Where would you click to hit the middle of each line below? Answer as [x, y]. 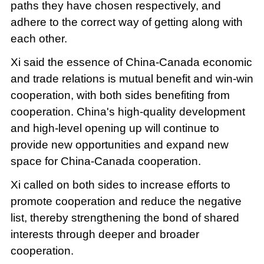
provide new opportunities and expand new [119, 145]
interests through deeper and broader [105, 235]
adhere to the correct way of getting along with [126, 22]
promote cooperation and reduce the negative [126, 202]
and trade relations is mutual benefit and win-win [132, 79]
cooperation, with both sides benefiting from [120, 95]
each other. [39, 39]
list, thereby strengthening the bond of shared [125, 218]
